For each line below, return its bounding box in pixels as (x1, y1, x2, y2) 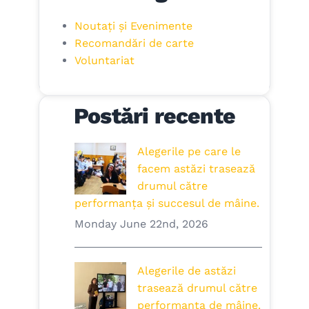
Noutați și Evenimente (74, 19, 192, 32)
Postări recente (74, 103, 235, 130)
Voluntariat (74, 53, 134, 67)
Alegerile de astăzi (137, 264, 236, 278)
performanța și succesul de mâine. (74, 197, 259, 210)
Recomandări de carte (74, 36, 194, 50)
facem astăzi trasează (137, 162, 255, 176)
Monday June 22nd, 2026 (74, 217, 208, 231)
